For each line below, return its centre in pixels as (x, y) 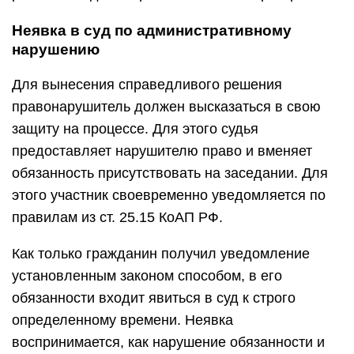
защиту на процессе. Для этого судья (135, 129)
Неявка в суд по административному (152, 30)
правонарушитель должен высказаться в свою (166, 107)
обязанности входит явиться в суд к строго (154, 298)
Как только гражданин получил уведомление (161, 254)
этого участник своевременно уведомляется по (169, 195)
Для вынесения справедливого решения (147, 85)
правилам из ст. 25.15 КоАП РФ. (117, 217)
